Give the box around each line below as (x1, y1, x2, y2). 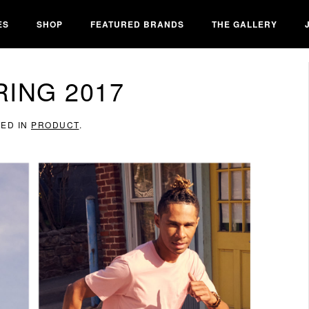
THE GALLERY (212, 17, 277, 30)
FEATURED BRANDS (90, 17, 184, 30)
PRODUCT (31, 119, 79, 130)
